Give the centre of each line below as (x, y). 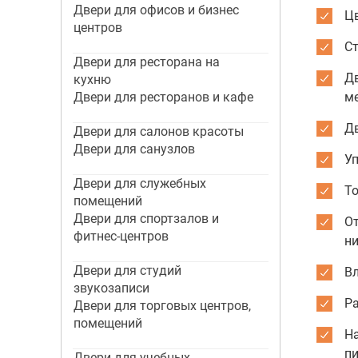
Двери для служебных (139, 183)
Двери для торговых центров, (162, 306)
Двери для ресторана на (146, 62)
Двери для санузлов (134, 149)
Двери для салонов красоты (158, 131)
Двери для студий (127, 270)
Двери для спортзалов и (146, 219)
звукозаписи (111, 288)
